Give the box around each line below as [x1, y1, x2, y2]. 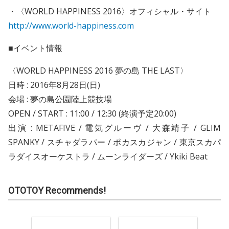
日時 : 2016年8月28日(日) [8, 79, 100, 90]
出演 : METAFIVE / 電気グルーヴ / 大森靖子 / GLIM [8, 122, 221, 133]
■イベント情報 [8, 42, 62, 54]
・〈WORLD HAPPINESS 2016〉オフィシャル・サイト [8, 5, 211, 17]
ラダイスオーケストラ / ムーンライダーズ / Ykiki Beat [8, 150, 208, 162]
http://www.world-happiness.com [8, 19, 134, 31]
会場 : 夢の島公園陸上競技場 [8, 93, 112, 105]
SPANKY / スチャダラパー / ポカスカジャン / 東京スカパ [8, 136, 221, 148]
